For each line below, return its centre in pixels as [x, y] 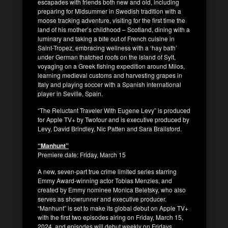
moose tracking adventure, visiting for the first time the [111, 20]
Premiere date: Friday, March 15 [82, 154]
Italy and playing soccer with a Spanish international [109, 84]
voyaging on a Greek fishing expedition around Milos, [111, 66]
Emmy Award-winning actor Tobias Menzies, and [105, 180]
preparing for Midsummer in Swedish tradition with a [109, 11]
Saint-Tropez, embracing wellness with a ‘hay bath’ [107, 47]
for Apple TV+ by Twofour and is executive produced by [113, 119]
